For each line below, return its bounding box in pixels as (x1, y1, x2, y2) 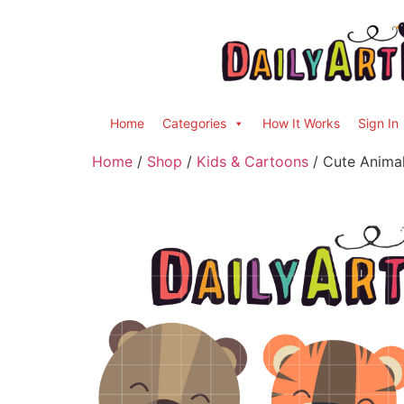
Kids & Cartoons (197, 152, 308, 170)
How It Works (262, 115, 340, 131)
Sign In (358, 115, 399, 131)
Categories (162, 115, 226, 131)
